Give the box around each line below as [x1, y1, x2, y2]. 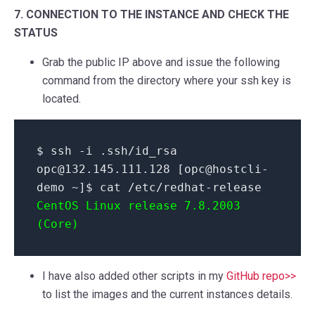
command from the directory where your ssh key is [42, 74, 291, 88]
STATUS [14, 26, 58, 40]
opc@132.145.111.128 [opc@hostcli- [37, 162, 269, 176]
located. [42, 92, 81, 106]
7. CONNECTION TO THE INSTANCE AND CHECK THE [14, 8, 289, 22]
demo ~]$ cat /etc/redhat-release [37, 181, 262, 195]
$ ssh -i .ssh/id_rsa [37, 144, 177, 158]
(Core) [37, 217, 79, 231]
